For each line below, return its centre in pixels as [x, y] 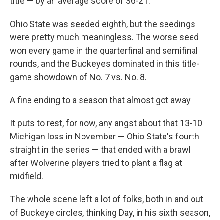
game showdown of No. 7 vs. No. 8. [78, 77]
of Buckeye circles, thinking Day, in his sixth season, [110, 212]
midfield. [27, 176]
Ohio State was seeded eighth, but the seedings [103, 24]
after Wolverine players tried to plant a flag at [96, 163]
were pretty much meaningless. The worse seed [104, 37]
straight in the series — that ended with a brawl [100, 150]
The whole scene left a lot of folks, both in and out [107, 199]
